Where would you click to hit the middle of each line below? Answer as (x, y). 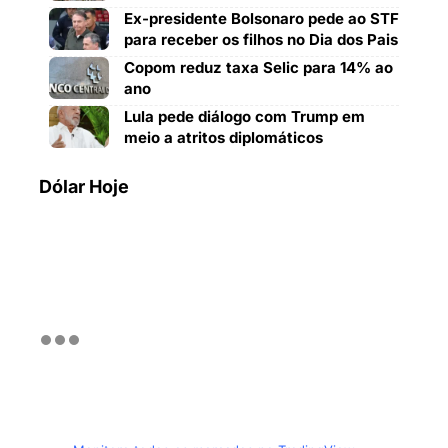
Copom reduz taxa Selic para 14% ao (258, 67)
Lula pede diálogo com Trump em (244, 116)
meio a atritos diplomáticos (223, 137)
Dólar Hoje (84, 186)
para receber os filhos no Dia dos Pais (261, 39)
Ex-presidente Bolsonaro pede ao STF (261, 18)
